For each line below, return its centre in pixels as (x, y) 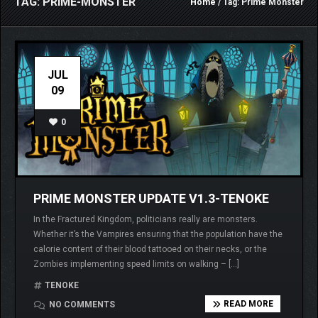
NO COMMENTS (81, 305)
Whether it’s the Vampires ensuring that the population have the (158, 235)
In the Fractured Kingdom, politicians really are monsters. (146, 220)
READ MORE (248, 304)
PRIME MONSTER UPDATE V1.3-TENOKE (151, 199)
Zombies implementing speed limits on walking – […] (136, 264)
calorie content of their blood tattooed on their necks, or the (150, 250)
